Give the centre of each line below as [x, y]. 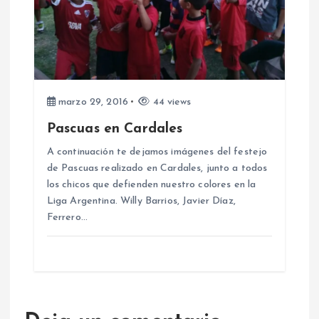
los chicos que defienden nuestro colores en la [151, 184]
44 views [171, 102]
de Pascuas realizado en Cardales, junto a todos [157, 168]
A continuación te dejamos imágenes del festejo [157, 152]
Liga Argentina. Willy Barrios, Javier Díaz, [141, 201]
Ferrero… [67, 217]
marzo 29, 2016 [92, 102]
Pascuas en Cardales [115, 129]
